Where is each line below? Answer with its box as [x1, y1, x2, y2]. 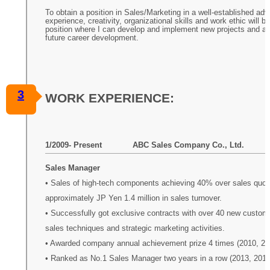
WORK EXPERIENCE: [45, 90, 174, 105]
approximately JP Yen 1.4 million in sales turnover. [45, 194, 222, 203]
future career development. [45, 33, 139, 42]
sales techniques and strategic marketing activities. [45, 224, 225, 233]
